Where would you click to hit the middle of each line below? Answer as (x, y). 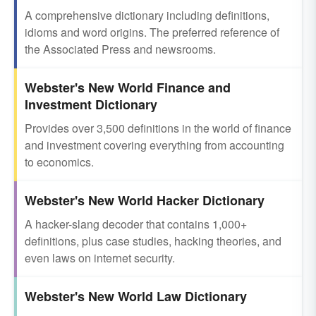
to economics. (59, 162)
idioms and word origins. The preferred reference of (152, 32)
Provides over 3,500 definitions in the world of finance (158, 128)
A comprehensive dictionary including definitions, (147, 15)
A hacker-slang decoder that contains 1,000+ (136, 224)
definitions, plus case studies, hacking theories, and (153, 241)
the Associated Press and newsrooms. (120, 49)
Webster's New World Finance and (128, 87)
